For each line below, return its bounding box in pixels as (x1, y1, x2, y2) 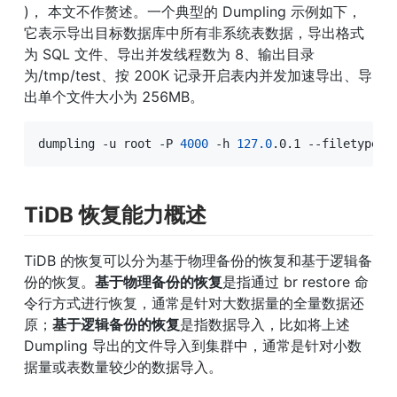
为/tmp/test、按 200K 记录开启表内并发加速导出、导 (24, 66, 372, 84)
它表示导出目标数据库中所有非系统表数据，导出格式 (24, 23, 364, 42)
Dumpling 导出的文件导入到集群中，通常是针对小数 (24, 336, 362, 354)
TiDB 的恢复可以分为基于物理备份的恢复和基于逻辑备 (24, 251, 372, 269)
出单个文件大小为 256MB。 (24, 87, 204, 105)
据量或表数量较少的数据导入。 (24, 357, 222, 376)
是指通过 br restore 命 (222, 272, 369, 291)
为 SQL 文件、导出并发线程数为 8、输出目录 (24, 44, 315, 63)
